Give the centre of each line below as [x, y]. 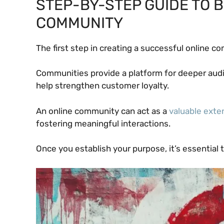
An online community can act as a [102, 111]
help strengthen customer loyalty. [102, 86]
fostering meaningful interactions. [103, 123]
